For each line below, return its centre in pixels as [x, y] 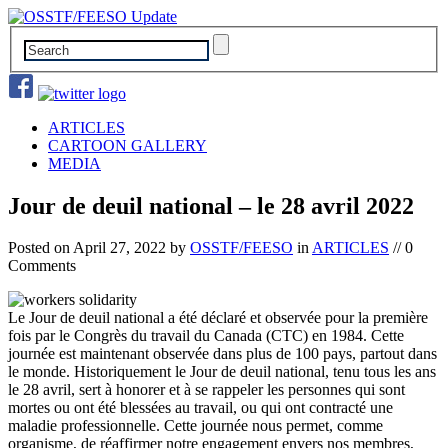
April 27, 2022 [119, 248]
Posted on [40, 248]
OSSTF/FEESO [241, 248]
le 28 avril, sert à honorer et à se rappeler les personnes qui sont [206, 390]
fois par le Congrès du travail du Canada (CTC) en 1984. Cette [206, 336]
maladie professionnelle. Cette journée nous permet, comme [195, 426]
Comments [42, 266]
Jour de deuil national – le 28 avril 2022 [211, 205]
